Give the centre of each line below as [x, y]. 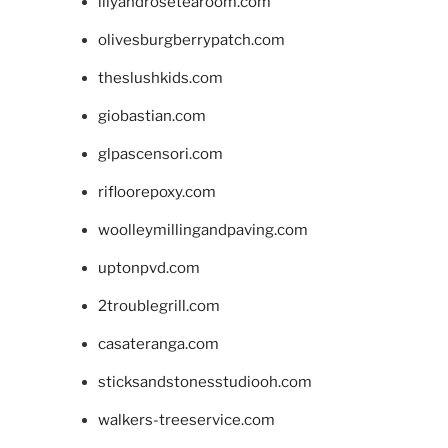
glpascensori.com [160, 154]
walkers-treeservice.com [186, 420]
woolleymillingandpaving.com [202, 230]
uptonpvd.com [148, 268]
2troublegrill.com [158, 306]
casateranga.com [158, 344]
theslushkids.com [160, 78]
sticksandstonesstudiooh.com [204, 382]
